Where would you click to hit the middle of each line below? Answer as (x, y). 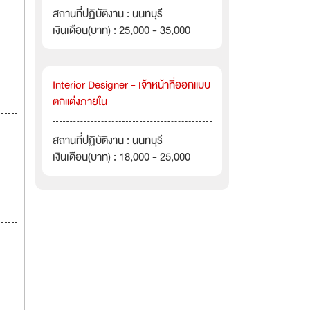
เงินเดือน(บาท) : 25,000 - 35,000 (121, 30)
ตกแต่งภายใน (80, 102)
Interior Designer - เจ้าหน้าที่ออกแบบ (131, 85)
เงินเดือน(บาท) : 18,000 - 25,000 (121, 157)
